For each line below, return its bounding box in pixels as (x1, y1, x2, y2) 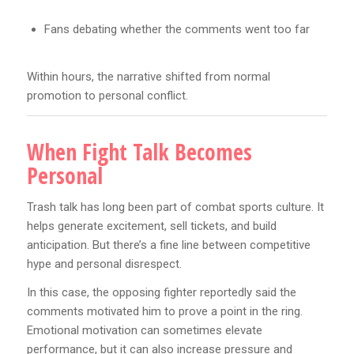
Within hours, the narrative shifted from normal (26, 70, 270, 85)
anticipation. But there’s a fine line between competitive (26, 237, 311, 252)
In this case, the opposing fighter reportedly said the (26, 285, 296, 300)
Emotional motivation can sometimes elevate (26, 323, 262, 338)
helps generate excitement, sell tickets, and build (26, 218, 277, 233)
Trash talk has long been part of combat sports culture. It (26, 199, 324, 214)
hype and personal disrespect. (26, 256, 182, 271)
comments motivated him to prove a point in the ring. (26, 304, 303, 319)
